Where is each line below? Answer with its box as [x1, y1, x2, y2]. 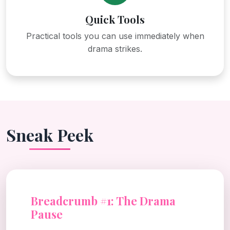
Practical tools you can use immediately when [26, 30, 204, 41]
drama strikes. [88, 43, 142, 54]
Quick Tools [85, 12, 145, 26]
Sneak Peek [6, 123, 93, 146]
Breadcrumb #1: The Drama [31, 193, 176, 208]
